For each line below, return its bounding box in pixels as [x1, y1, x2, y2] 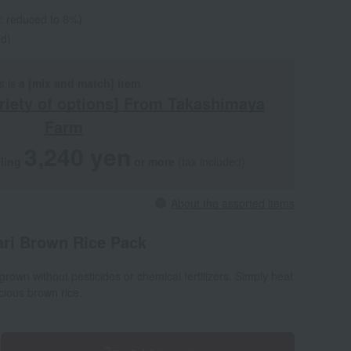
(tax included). [175, 154, 248, 169]
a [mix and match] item [19, 75, 140, 91]
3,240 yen [24, 139, 131, 173]
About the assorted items [171, 195, 295, 211]
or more [134, 154, 175, 169]
